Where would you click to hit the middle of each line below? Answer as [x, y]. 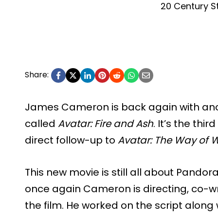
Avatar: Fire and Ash [106, 123]
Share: [37, 74]
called [41, 123]
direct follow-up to [71, 140]
